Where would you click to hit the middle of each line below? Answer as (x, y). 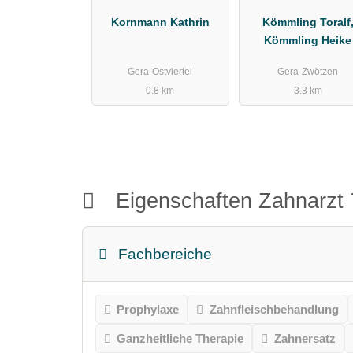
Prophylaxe (148, 309)
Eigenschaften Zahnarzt (230, 201)
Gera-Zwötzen (308, 72)
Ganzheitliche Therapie (180, 338)
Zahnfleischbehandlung (274, 309)
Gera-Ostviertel (160, 72)
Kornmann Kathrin (160, 22)
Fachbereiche (165, 254)
